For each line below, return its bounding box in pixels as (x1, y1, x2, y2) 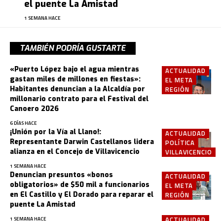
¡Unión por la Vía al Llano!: (10, 127, 101, 137)
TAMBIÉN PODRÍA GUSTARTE (20, 43, 126, 54)
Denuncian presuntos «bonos (10, 170, 113, 180)
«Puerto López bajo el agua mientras (10, 65, 139, 74)
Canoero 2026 (10, 104, 59, 114)
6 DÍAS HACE (10, 119, 37, 127)
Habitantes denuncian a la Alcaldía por (10, 84, 145, 94)
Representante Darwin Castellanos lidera (10, 137, 154, 147)
